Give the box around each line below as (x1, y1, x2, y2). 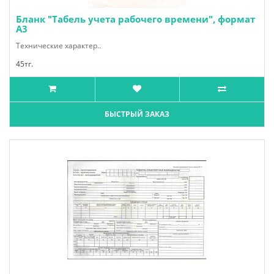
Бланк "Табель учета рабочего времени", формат (16, 13, 255, 25)
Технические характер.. (16, 40, 101, 51)
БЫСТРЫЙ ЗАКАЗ (105, 109, 169, 119)
